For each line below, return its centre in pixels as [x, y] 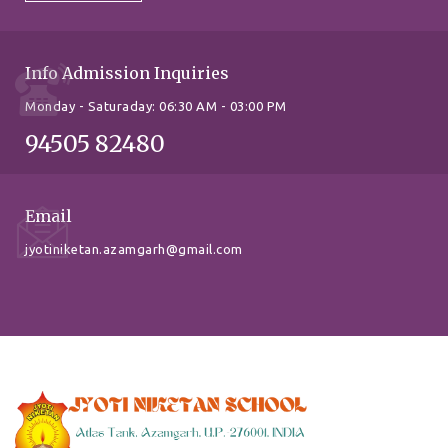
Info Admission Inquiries [127, 73]
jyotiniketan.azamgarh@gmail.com [134, 249]
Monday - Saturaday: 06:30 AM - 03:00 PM [156, 106]
